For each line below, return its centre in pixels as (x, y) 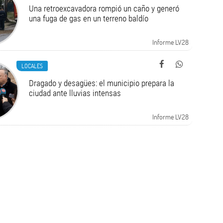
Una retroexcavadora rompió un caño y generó (104, 8)
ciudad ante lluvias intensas (75, 93)
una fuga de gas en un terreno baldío (88, 18)
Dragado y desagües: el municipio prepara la (101, 83)
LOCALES (32, 66)
